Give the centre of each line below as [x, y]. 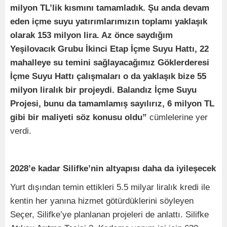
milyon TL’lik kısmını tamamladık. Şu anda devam [110, 8]
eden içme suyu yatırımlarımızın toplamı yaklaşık [109, 22]
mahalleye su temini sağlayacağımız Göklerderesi [110, 63]
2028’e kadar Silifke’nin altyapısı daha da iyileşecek [113, 169]
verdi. [21, 131]
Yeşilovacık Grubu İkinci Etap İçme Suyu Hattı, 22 [109, 49]
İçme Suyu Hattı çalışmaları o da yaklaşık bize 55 [108, 77]
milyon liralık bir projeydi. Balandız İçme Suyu [103, 90]
